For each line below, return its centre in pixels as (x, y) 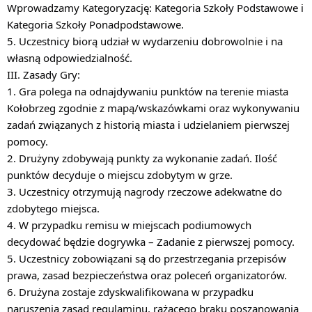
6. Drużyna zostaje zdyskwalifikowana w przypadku (130, 292)
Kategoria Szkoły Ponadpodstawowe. (95, 24)
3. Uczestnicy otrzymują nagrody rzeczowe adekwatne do (145, 192)
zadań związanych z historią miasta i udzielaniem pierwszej (148, 125)
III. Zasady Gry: (44, 75)
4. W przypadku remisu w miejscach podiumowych (129, 225)
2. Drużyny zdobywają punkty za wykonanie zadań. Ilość (142, 158)
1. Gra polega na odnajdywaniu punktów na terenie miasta (148, 91)
